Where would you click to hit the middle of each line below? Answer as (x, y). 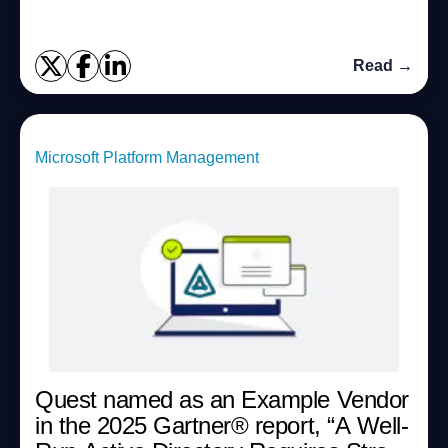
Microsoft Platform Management (147, 157)
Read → (383, 65)
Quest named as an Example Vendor (222, 399)
